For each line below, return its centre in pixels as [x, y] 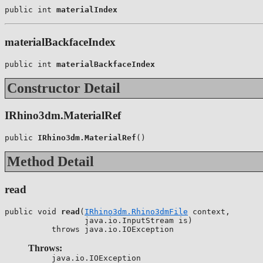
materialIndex [87, 10]
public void [33, 211]
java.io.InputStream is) [99, 220]
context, [209, 211]
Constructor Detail [64, 88]
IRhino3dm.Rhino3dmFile [136, 211]
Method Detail [50, 162]
